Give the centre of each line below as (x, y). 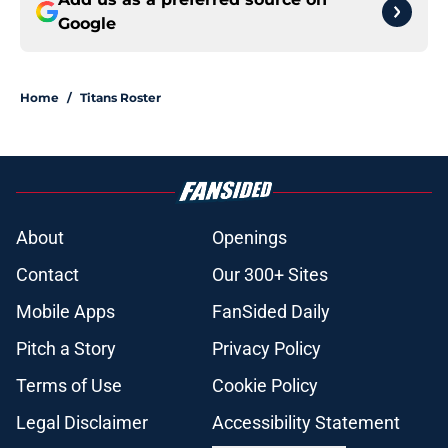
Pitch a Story (66, 349)
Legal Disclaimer (82, 423)
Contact (47, 275)
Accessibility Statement (306, 423)
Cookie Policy (265, 386)
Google (87, 24)
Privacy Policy (266, 349)
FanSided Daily (271, 312)
